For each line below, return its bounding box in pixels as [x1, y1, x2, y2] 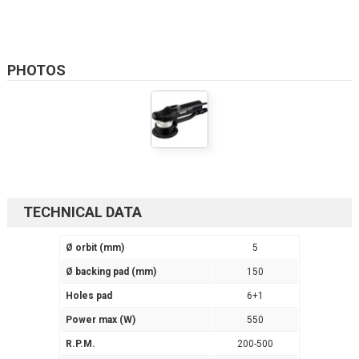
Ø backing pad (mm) [65, 266, 156, 278]
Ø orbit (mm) [65, 242, 124, 254]
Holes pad [65, 290, 112, 302]
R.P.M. [65, 338, 95, 350]
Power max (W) [65, 314, 135, 326]
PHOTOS [6, 62, 66, 79]
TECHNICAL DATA [22, 204, 142, 221]
